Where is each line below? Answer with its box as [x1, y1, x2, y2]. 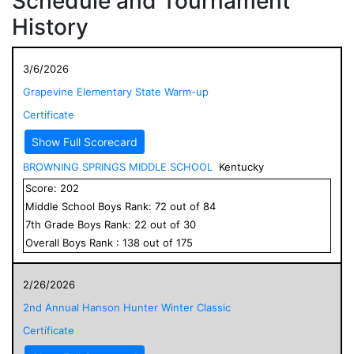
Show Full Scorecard [32, 134, 137, 149]
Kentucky [219, 160, 264, 173]
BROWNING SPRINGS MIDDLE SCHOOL [23, 160, 213, 173]
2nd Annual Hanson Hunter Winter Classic [23, 300, 231, 314]
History [12, 13, 88, 40]
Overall [25, 235, 62, 249]
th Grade [31, 217, 77, 231]
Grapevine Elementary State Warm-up [23, 85, 209, 98]
